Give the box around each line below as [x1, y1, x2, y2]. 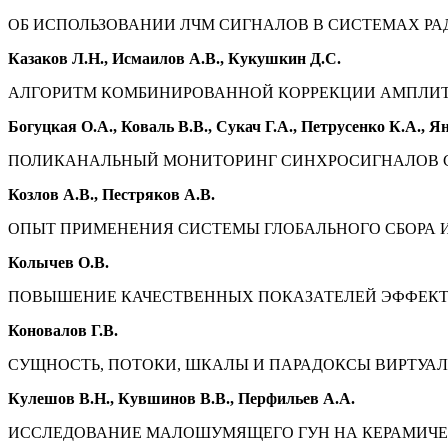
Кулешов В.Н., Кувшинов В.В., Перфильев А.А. [8, 390, 355, 408]
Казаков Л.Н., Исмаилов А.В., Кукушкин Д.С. [8, 50, 341, 68]
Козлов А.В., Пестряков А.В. [8, 186, 215, 204]
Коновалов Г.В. [8, 322, 118, 340]
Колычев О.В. [8, 254, 109, 272]
